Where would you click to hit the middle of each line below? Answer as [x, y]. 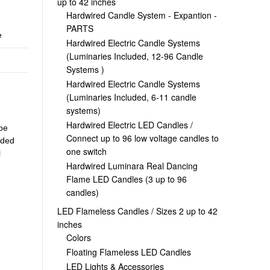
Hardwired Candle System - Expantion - [141, 15]
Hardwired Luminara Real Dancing [132, 165]
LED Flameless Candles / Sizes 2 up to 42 [137, 211]
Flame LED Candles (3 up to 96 [126, 179]
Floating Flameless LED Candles [128, 252]
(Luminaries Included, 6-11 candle [131, 97]
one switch [86, 151]
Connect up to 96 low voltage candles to [142, 138]
